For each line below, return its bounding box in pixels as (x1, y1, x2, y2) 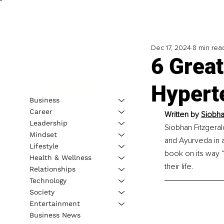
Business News (29, 210, 80, 219)
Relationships (29, 164, 75, 173)
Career (29, 107, 52, 115)
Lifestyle (29, 141, 58, 150)
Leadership (29, 118, 67, 127)
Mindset (29, 130, 57, 138)
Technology (29, 176, 66, 184)
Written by (164, 109, 201, 120)
